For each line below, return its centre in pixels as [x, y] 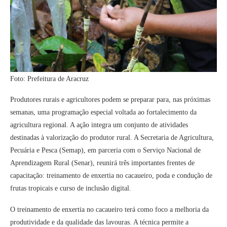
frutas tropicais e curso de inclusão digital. [71, 188]
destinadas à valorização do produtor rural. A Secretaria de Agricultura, [112, 138]
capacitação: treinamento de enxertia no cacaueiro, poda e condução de [111, 176]
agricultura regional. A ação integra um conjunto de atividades [99, 125]
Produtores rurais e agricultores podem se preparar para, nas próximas [110, 100]
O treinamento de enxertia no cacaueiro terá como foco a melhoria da [109, 210]
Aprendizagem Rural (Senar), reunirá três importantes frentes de [102, 163]
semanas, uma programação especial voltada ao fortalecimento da [103, 112]
